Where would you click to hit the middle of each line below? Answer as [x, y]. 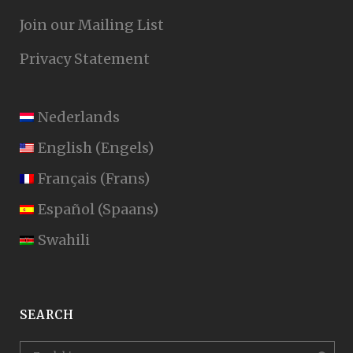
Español [67, 209]
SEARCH [47, 314]
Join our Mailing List [92, 24]
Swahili [64, 240]
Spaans [128, 209]
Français [68, 178]
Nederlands [79, 117]
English [65, 147]
